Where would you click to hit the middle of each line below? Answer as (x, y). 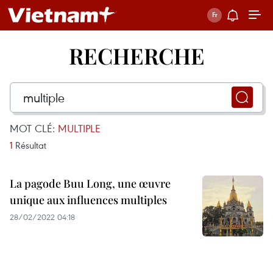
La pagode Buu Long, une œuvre (90, 183)
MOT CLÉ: (34, 128)
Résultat (30, 145)
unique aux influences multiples (88, 200)
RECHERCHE (136, 55)
